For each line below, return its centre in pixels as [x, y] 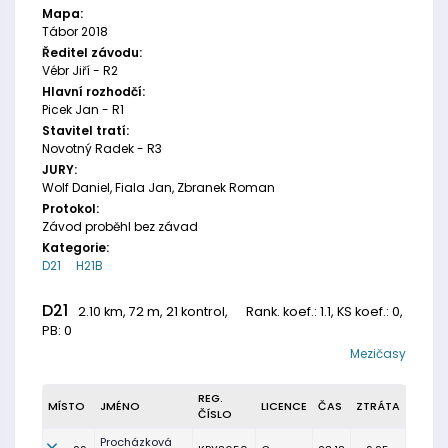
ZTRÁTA [378, 406]
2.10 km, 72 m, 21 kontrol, [154, 312]
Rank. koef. [280, 312]
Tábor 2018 [75, 32]
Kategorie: [75, 248]
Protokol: [70, 209]
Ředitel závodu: [92, 53]
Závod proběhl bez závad [120, 227]
